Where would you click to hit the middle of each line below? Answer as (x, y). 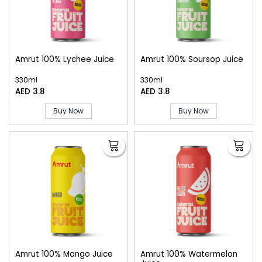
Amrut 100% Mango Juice (64, 254)
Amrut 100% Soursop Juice (192, 60)
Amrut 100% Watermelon (189, 254)
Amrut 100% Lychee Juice (65, 60)
